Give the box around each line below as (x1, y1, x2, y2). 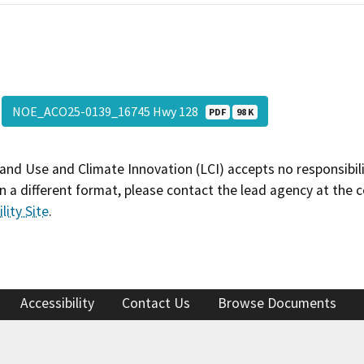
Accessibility (20, 294, 94, 313)
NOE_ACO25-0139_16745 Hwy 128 (11, 102, 206, 119)
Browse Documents (218, 294, 336, 313)
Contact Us (122, 294, 190, 313)
